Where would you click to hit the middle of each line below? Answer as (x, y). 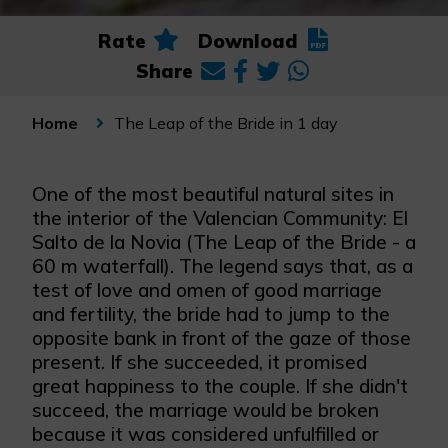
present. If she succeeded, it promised (199, 362)
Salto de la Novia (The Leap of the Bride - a (224, 242)
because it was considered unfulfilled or (205, 434)
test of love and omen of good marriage (207, 290)
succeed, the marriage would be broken (205, 410)
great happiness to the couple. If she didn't (220, 386)
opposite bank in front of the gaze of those (221, 338)
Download (248, 41)
